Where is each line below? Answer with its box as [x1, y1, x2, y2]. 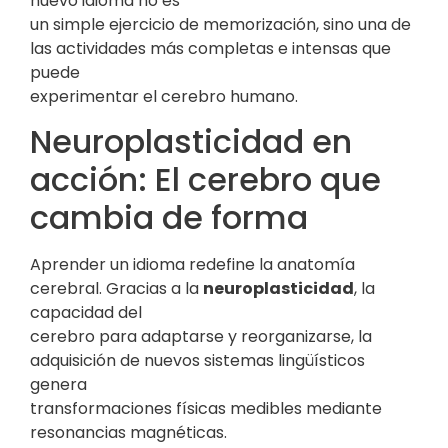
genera [30, 373, 87, 397]
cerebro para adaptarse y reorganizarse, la [30, 325, 372, 349]
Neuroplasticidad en [30, 119, 352, 165]
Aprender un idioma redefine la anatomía [30, 253, 355, 277]
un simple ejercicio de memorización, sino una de [30, 12, 411, 36]
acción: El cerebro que [30, 157, 381, 203]
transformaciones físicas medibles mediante [30, 397, 382, 421]
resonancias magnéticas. [30, 421, 227, 445]
